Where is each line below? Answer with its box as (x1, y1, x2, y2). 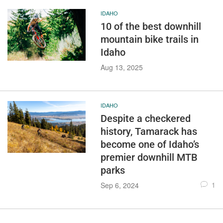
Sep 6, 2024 (100, 180, 139, 190)
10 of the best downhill (100, 20, 201, 32)
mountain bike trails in (100, 33, 199, 45)
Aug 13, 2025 (100, 62, 143, 72)
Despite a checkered (100, 112, 191, 124)
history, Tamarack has (100, 125, 197, 137)
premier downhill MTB (100, 151, 198, 163)
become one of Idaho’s (100, 138, 199, 150)
